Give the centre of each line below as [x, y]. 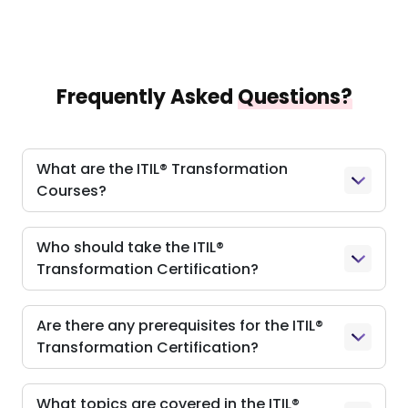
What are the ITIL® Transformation [162, 169]
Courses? [71, 191]
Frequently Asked [147, 97]
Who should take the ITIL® [130, 248]
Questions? [295, 97]
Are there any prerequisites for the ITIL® [180, 326]
